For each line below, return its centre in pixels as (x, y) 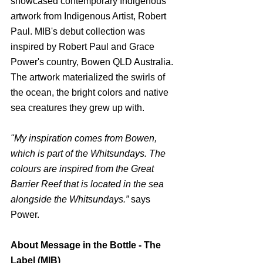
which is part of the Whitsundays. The (89, 153)
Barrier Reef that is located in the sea (88, 184)
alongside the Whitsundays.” (70, 199)
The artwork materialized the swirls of (89, 77)
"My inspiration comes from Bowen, (85, 138)
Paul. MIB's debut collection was (79, 31)
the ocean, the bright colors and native (91, 92)
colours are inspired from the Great (83, 168)
